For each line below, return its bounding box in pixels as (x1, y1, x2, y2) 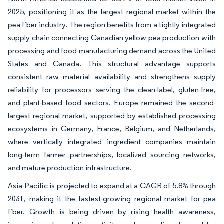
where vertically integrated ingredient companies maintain (8, 136, 216, 146)
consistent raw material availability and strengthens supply (8, 71, 216, 81)
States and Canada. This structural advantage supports (8, 58, 216, 68)
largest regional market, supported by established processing (8, 110, 216, 120)
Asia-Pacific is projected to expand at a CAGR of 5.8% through (8, 180, 216, 190)
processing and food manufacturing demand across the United (8, 45, 216, 55)
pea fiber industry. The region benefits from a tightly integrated (8, 19, 216, 29)
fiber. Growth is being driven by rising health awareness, (8, 206, 216, 216)
